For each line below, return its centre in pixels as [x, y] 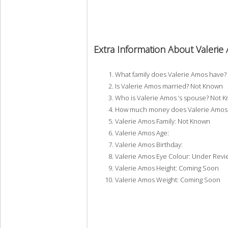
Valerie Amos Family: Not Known [163, 121]
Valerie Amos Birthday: [149, 144]
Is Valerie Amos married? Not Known [169, 86]
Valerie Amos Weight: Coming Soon [168, 179]
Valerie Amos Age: [142, 133]
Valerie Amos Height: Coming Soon [167, 168]
